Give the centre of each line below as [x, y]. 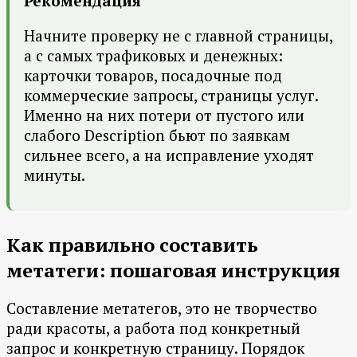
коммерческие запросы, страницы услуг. [171, 96]
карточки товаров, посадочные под [153, 76]
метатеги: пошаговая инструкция [173, 271]
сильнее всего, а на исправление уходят [169, 155]
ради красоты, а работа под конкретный [153, 328]
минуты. [55, 175]
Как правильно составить [132, 245]
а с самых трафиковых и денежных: [153, 56]
